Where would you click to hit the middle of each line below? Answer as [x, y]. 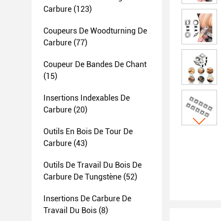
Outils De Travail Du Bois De [92, 165]
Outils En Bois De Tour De [88, 131]
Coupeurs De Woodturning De [95, 31]
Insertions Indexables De [87, 98]
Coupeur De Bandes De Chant [95, 64]
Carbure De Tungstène [82, 177]
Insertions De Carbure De [87, 199]
